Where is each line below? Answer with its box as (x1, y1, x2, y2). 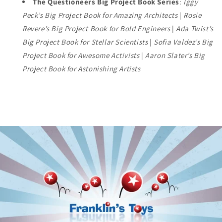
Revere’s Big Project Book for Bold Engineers (22, 23, 170, 33)
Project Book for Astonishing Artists (22, 63, 141, 73)
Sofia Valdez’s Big (154, 37, 214, 47)
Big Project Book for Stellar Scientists (22, 37, 148, 47)
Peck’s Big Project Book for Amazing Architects (22, 10, 178, 20)
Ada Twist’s (176, 23, 214, 33)
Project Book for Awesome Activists (22, 50, 140, 60)
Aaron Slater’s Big (145, 50, 206, 60)
